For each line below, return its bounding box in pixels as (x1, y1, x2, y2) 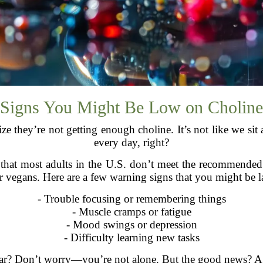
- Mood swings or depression (66, 218, 197, 231)
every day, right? (94, 136, 169, 149)
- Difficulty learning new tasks (63, 231, 200, 244)
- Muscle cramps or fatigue (72, 205, 191, 218)
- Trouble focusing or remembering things (37, 192, 226, 205)
